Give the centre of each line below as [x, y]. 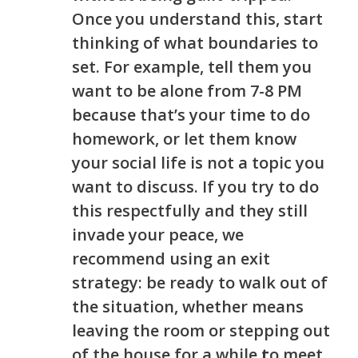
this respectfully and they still [190, 211]
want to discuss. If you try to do [195, 187]
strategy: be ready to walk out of [200, 283]
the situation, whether [162, 307]
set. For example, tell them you [192, 67]
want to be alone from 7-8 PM [187, 91]
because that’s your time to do [191, 115]
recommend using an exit [171, 259]
